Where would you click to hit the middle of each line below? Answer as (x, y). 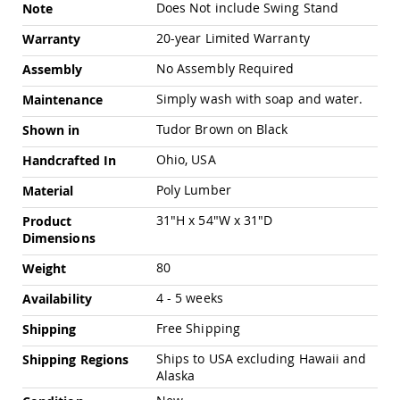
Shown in (51, 130)
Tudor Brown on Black (222, 129)
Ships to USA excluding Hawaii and (262, 359)
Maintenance (62, 100)
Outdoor (153, 46)
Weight (45, 269)
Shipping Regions (76, 360)
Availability (57, 299)
